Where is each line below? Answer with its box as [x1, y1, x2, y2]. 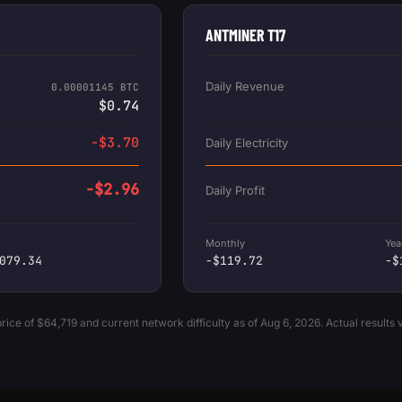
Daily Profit [205, 182, 265, 197]
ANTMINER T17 [205, 24, 285, 45]
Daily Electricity [205, 135, 288, 150]
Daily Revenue [205, 78, 284, 93]
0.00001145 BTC [51, 80, 139, 93]
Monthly [205, 236, 245, 249]
